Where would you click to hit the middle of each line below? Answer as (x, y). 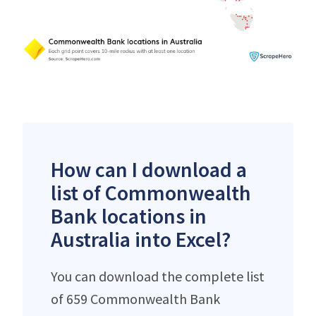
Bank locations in (129, 216)
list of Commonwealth (151, 193)
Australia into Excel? (141, 239)
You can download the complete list (158, 276)
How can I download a (149, 170)
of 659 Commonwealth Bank (135, 299)
